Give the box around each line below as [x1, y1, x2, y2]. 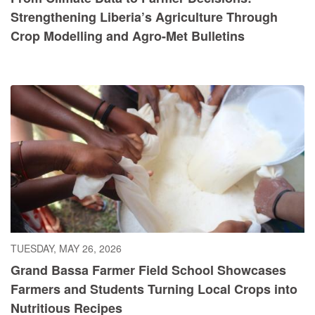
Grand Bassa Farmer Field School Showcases [11, 260, 286, 279]
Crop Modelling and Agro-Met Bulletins [11, 27, 245, 46]
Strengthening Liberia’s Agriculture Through [11, 8, 278, 27]
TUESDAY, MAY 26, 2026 [11, 240, 122, 255]
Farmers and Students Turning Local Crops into [11, 279, 297, 298]
